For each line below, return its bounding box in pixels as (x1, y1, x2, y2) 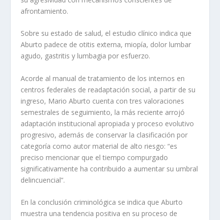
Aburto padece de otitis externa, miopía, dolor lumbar (21, 40, 192, 50)
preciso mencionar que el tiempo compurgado (21, 152, 168, 162)
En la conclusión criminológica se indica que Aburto (21, 197, 183, 207)
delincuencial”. (21, 175, 65, 185)
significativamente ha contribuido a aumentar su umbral (21, 164, 198, 173)
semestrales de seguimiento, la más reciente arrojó (21, 107, 185, 117)
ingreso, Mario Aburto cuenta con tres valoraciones (21, 96, 185, 106)
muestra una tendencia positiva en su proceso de (21, 208, 178, 218)
